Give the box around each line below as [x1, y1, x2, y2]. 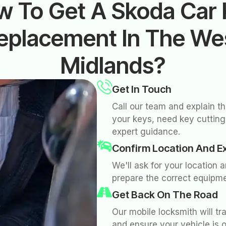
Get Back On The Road [112, 189, 218, 201]
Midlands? [61, 51, 165, 80]
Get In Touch [112, 83, 172, 96]
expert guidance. [112, 127, 180, 137]
